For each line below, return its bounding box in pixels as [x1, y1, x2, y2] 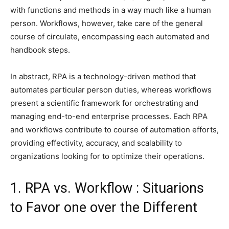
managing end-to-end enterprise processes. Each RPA [10, 111, 208, 122]
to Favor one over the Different [10, 199, 197, 216]
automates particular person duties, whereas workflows [10, 85, 212, 95]
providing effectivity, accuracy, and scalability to [10, 138, 182, 148]
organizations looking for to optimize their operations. [10, 151, 204, 162]
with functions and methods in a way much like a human [10, 5, 211, 15]
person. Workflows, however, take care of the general [10, 18, 203, 29]
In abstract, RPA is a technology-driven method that [10, 72, 196, 82]
